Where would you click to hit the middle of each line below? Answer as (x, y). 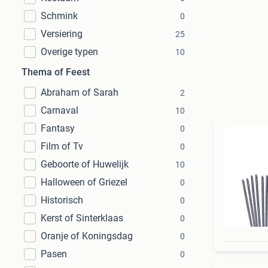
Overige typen (69, 52)
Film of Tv (62, 146)
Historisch (62, 200)
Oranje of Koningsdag (87, 236)
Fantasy (58, 128)
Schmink (59, 16)
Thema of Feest (56, 72)
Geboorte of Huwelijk (85, 164)
